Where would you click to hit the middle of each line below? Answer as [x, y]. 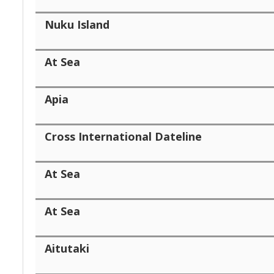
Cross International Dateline [123, 136]
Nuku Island [77, 24]
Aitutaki [67, 248]
